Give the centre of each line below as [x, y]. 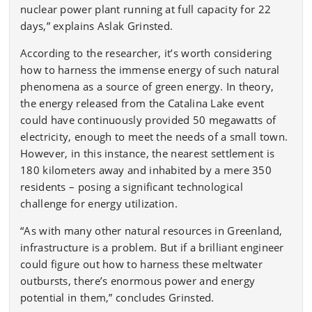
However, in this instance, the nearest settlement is [148, 153]
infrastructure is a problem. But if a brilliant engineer [152, 247]
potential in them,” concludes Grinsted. [117, 297]
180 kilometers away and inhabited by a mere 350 [146, 170]
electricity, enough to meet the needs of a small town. [154, 136]
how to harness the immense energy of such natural [150, 69]
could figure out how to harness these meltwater [142, 264]
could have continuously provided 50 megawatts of [148, 119]
